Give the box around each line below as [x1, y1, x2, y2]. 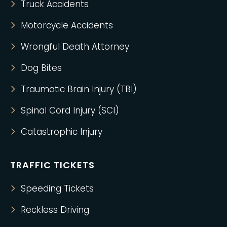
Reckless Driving [21, 204, 89, 216]
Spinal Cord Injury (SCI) [21, 104, 119, 117]
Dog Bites [21, 62, 62, 74]
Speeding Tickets [21, 182, 94, 195]
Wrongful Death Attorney [21, 41, 129, 53]
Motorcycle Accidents [21, 19, 113, 32]
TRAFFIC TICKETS [10, 159, 95, 172]
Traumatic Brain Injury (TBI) [21, 83, 137, 96]
